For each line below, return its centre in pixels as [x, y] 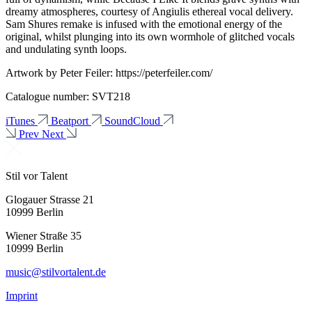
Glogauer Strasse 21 [50, 199]
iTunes [20, 120]
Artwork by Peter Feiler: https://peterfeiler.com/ [109, 72]
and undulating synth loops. [66, 49]
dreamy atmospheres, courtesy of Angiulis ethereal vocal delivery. [149, 11]
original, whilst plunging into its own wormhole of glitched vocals [150, 36]
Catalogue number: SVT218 [68, 96]
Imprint [22, 295]
